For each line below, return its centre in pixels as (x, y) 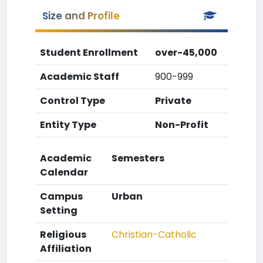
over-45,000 (186, 53)
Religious (63, 235)
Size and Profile (81, 16)
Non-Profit (182, 125)
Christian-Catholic (154, 235)
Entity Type (68, 125)
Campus (61, 196)
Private (173, 101)
